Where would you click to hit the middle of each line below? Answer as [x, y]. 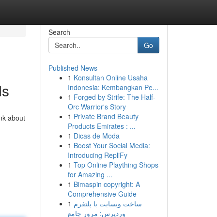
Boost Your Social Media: [112, 145]
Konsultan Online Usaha [110, 77]
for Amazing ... [90, 174]
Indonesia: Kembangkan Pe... [113, 87]
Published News [73, 68]
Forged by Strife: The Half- [114, 97]
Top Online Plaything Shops [116, 165]
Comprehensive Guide [102, 194]
